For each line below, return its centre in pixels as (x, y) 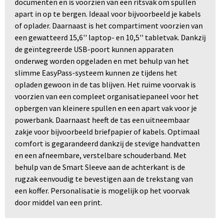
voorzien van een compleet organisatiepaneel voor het (107, 96)
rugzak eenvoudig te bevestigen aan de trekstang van (104, 179)
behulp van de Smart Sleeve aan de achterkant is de (100, 167)
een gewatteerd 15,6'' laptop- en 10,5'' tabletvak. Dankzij (110, 38)
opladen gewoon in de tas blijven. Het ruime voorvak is (105, 85)
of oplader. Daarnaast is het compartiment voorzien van (109, 26)
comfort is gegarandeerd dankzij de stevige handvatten (107, 144)
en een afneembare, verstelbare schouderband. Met (100, 155)
